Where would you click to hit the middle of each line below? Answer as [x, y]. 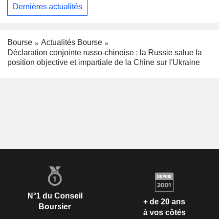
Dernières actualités [47, 7]
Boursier [55, 206]
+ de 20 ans [164, 202]
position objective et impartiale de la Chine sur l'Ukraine [104, 62]
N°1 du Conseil [55, 196]
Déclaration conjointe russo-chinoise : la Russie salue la [105, 52]
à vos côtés [164, 213]
